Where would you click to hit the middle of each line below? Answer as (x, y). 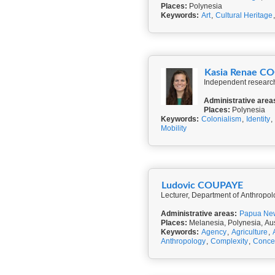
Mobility (174, 128)
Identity (258, 119)
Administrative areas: (199, 214)
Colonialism (221, 119)
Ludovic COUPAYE (202, 185)
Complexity (229, 241)
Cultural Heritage (244, 15)
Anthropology (183, 241)
